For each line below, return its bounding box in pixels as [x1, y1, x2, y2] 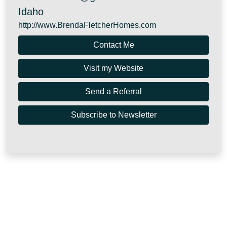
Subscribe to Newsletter [70, 110, 157, 120]
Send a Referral [85, 87, 142, 96]
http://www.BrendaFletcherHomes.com [18, 21, 156, 30]
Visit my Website [84, 64, 143, 73]
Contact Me [93, 41, 134, 50]
